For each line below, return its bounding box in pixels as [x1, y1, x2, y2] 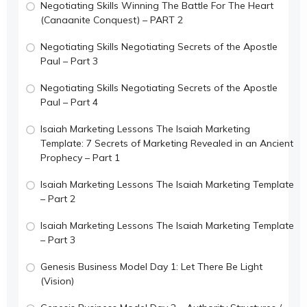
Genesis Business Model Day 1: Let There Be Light [40, 260, 262, 273]
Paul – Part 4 [40, 95, 98, 108]
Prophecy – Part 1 [40, 151, 120, 164]
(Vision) [40, 274, 74, 287]
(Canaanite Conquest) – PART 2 [40, 13, 183, 26]
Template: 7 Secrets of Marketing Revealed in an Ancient [40, 136, 293, 149]
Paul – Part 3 [40, 54, 98, 67]
